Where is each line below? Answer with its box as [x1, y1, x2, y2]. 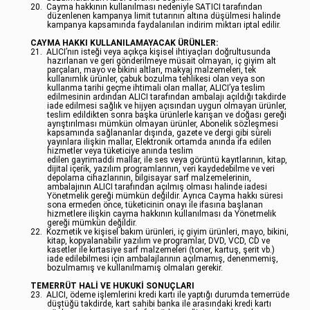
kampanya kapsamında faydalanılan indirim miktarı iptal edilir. [47, 20, 281, 30]
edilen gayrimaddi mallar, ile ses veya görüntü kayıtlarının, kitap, [47, 155, 287, 165]
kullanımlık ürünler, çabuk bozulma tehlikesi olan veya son [47, 74, 265, 84]
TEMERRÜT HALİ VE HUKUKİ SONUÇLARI [30, 281, 194, 291]
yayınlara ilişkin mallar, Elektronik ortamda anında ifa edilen [47, 137, 271, 147]
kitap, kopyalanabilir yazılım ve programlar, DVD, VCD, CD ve [47, 236, 270, 246]
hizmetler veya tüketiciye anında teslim [47, 146, 193, 156]
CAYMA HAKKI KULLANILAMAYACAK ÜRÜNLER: [30, 38, 218, 48]
